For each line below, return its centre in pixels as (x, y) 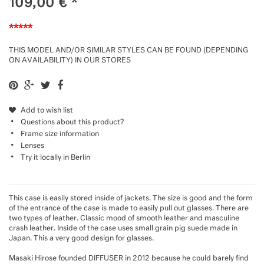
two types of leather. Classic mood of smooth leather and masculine (124, 219)
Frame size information (60, 134)
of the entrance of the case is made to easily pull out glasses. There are (129, 209)
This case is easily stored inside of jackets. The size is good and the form (131, 199)
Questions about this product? (72, 123)
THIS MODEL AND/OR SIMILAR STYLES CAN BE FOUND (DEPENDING (128, 51)
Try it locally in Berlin (55, 158)
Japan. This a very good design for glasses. (81, 239)
